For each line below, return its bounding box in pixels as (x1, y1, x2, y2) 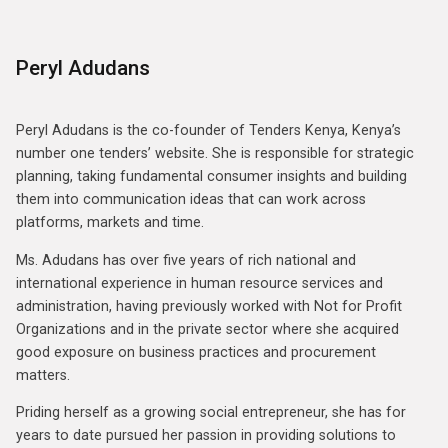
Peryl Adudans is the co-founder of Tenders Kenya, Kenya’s (16, 122, 401, 140)
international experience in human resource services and (16, 274, 383, 292)
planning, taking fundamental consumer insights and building (16, 168, 407, 186)
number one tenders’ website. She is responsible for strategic (16, 145, 414, 163)
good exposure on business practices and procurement (16, 343, 376, 361)
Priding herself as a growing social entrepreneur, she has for (16, 404, 406, 422)
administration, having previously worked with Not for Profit (16, 297, 402, 315)
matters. (16, 366, 70, 384)
